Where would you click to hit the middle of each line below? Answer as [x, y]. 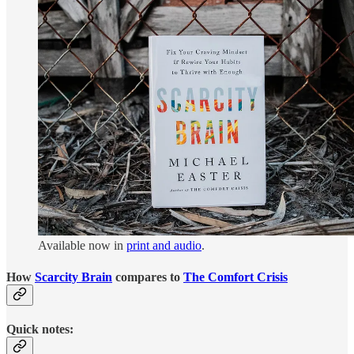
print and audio [164, 246]
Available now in [82, 246]
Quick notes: [40, 329]
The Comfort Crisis [235, 277]
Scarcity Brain [73, 277]
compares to [148, 277]
